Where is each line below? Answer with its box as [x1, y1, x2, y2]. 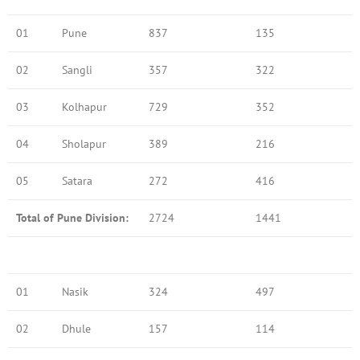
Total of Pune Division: [16, 210, 132, 225]
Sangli [62, 62, 92, 77]
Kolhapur [62, 99, 107, 114]
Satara [62, 173, 92, 188]
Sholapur [62, 136, 106, 151]
